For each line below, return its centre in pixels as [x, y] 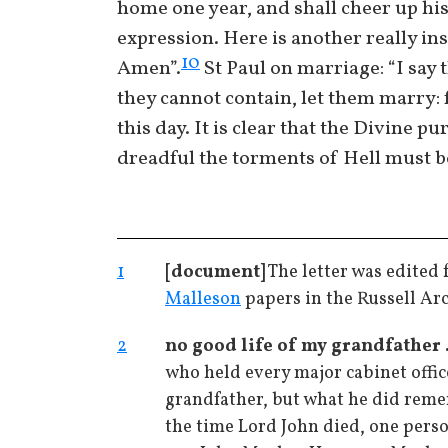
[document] [215, 272]
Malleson [203, 299]
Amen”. [149, 69]
